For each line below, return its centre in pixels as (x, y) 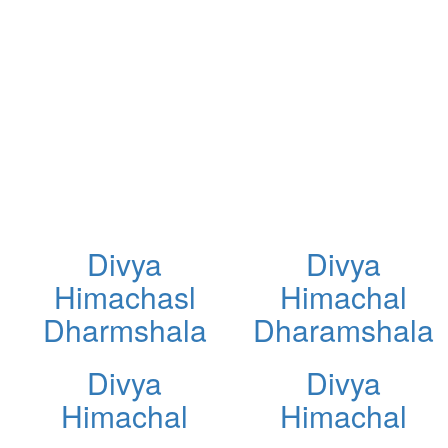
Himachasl (124, 296)
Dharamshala (343, 329)
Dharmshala (124, 329)
